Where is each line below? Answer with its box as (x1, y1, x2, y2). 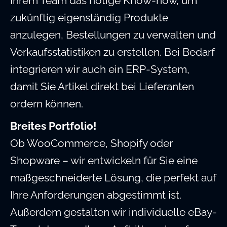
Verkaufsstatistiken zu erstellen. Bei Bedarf (10, 46, 215, 59)
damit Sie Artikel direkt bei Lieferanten (10, 80, 194, 93)
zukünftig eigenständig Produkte (10, 11, 168, 24)
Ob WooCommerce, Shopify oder (10, 137, 173, 150)
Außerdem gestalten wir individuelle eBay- (10, 206, 217, 219)
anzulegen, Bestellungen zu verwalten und (10, 28, 216, 42)
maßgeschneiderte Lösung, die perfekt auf (10, 171, 216, 184)
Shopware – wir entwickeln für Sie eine (10, 154, 198, 167)
